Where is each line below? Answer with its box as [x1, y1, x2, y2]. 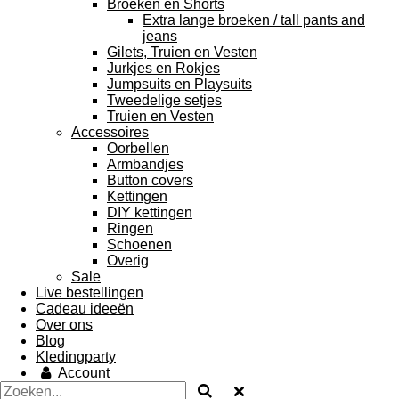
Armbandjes [107, 157, 183, 172]
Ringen [107, 221, 153, 236]
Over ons [36, 317, 93, 332]
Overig [107, 253, 149, 268]
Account [58, 365, 110, 380]
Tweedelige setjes [107, 93, 222, 108]
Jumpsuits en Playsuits [107, 77, 252, 92]
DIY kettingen [107, 205, 192, 220]
